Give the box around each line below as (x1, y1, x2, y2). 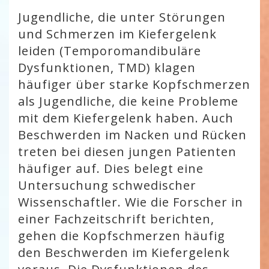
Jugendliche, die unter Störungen (18, 9, 226, 25)
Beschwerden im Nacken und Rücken (18, 127, 247, 143)
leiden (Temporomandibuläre (18, 43, 201, 59)
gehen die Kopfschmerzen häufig (18, 228, 225, 244)
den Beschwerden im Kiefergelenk (18, 244, 230, 261)
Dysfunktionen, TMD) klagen (18, 59, 196, 76)
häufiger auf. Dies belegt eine (18, 160, 204, 177)
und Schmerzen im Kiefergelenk (18, 26, 217, 42)
